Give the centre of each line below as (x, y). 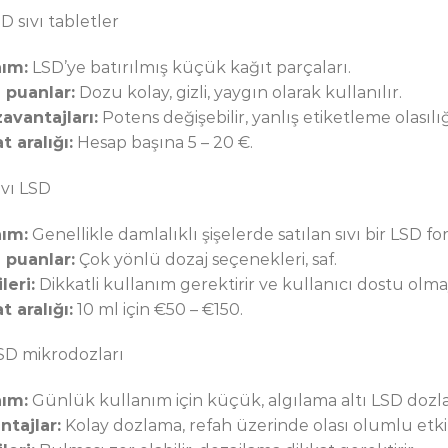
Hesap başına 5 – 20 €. (163, 143)
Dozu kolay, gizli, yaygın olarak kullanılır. (238, 93)
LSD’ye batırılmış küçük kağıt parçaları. (189, 68)
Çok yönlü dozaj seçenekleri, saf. (206, 259)
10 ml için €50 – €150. (158, 309)
